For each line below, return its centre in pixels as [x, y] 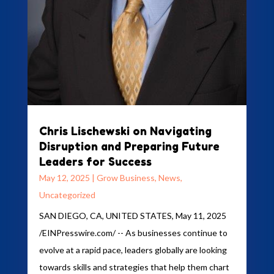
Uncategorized [67, 194]
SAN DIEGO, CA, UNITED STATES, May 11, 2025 [132, 215]
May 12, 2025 [64, 177]
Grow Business [125, 177]
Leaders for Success [95, 161]
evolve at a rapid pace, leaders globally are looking [133, 250]
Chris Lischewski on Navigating [125, 131]
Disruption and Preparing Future [129, 146]
